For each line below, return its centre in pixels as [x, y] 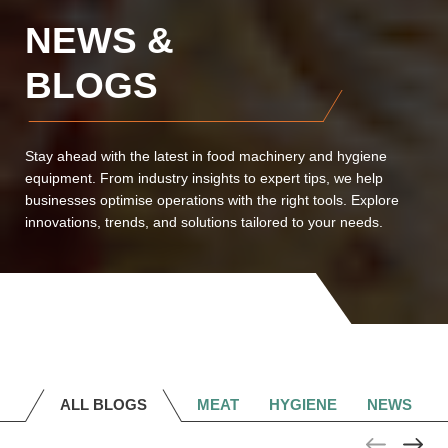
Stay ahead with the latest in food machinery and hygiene [206, 155]
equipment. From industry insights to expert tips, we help [204, 177]
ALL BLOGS [103, 405]
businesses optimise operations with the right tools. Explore [212, 199]
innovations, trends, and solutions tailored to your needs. [204, 221]
